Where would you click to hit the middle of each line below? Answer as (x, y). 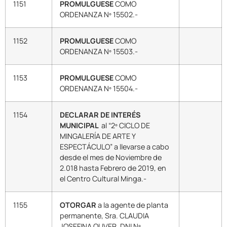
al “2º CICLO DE (125, 126)
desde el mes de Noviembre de (111, 158)
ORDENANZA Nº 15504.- (99, 89)
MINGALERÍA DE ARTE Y (98, 136)
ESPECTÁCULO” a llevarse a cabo (115, 147)
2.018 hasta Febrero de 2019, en (113, 168)
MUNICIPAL (80, 126)
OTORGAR (78, 205)
